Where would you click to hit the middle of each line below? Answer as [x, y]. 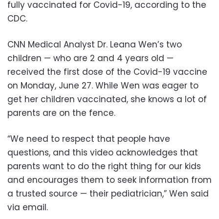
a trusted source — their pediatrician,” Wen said [108, 194]
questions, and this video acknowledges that [103, 153]
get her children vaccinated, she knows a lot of [107, 99]
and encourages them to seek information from [109, 180]
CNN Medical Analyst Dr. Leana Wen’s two [95, 45]
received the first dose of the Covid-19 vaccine [107, 72]
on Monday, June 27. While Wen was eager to [103, 86]
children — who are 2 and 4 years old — [90, 58]
